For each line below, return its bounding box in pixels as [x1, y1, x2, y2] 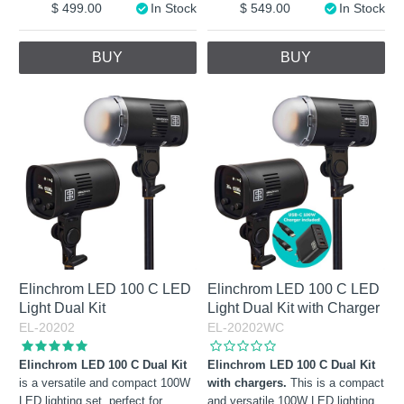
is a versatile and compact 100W [19, 376, 191, 390]
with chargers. [207, 376, 291, 390]
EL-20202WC [207, 320, 285, 335]
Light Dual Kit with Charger [207, 300, 381, 316]
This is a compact [290, 376, 385, 390]
